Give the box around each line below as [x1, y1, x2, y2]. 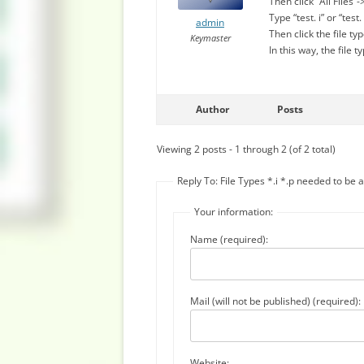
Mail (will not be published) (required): [190, 294, 361, 308]
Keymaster [189, 32, 231, 44]
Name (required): [190, 232, 268, 246]
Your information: [194, 205, 273, 219]
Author [195, 102, 229, 116]
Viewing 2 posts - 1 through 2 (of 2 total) [157, 142, 336, 156]
